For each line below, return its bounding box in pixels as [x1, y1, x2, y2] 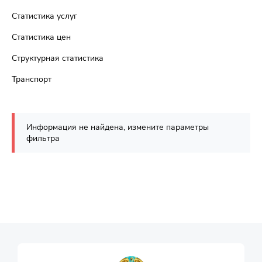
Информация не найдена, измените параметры [26, 122, 209, 133]
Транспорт [12, 74, 51, 85]
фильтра [26, 133, 60, 144]
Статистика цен [12, 32, 71, 43]
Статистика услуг [12, 11, 77, 22]
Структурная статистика [12, 53, 104, 64]
